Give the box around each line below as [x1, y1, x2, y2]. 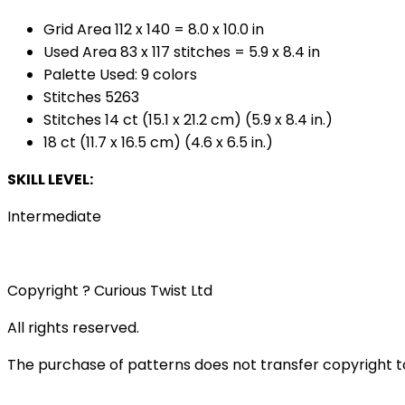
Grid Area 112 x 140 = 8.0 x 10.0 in [43, 19, 264, 41]
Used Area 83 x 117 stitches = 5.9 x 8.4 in [43, 42, 320, 63]
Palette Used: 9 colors [43, 64, 197, 86]
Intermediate [7, 206, 101, 228]
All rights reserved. [7, 317, 139, 339]
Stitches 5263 [43, 87, 139, 108]
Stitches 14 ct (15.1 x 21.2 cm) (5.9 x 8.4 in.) [43, 109, 333, 131]
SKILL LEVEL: [7, 169, 93, 191]
